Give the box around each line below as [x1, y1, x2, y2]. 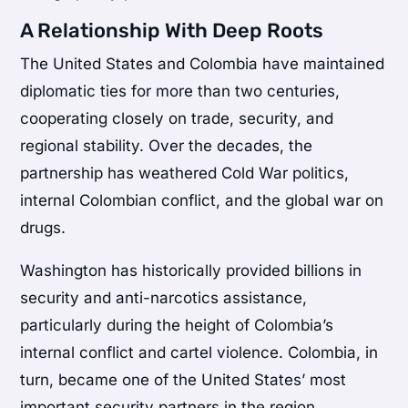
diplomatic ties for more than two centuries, [20, 81, 341, 100]
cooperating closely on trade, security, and [20, 108, 334, 127]
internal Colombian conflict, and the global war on [20, 190, 384, 209]
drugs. [20, 218, 66, 237]
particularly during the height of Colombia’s [20, 315, 334, 334]
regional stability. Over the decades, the [20, 136, 313, 155]
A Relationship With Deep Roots [20, 17, 324, 43]
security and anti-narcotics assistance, [20, 288, 308, 307]
